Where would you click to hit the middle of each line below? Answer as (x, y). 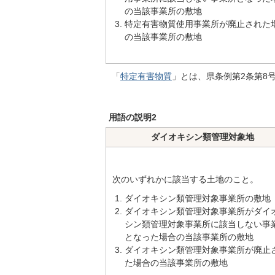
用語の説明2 (133, 118)
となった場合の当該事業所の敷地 (189, 237)
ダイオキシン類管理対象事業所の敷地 (198, 199)
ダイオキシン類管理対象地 (202, 137)
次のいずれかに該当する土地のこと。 (185, 180)
